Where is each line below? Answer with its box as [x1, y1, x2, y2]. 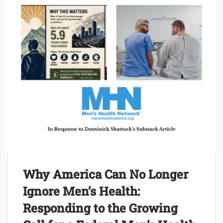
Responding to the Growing [23, 200, 178, 216]
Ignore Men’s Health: [23, 183, 140, 199]
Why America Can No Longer [23, 166, 188, 182]
